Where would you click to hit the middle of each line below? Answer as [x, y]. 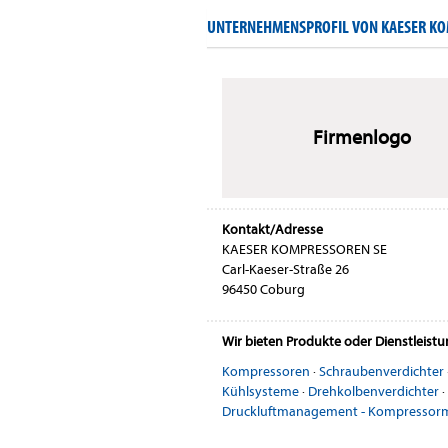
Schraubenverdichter [381, 371]
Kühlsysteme [260, 391]
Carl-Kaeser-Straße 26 [285, 269]
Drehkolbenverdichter [373, 391]
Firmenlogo [361, 137]
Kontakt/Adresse [272, 229]
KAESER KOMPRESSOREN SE [304, 249]
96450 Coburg [263, 289]
